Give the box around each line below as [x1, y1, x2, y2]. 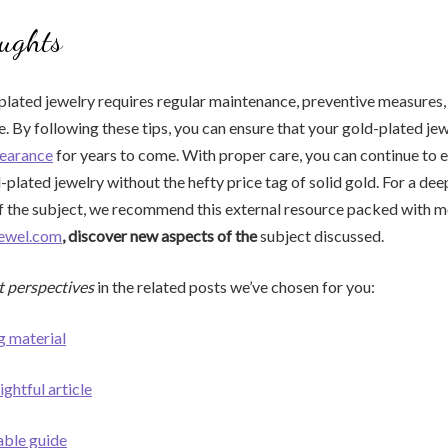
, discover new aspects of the [62, 226, 257, 246]
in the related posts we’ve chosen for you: [94, 277, 375, 297]
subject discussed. [257, 226, 384, 246]
